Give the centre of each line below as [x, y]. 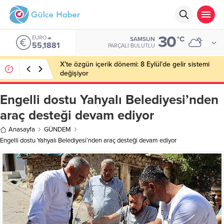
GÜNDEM [57, 129]
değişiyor [74, 73]
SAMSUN [142, 39]
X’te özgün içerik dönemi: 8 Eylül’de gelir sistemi [135, 64]
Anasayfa [22, 129]
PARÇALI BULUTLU [131, 46]
